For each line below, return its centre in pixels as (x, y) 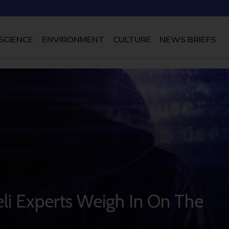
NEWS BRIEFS (188, 40)
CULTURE (132, 40)
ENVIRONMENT (73, 40)
